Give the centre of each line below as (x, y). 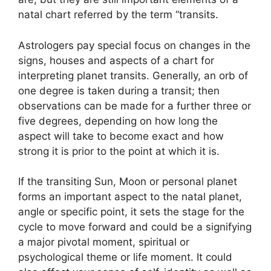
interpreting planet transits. (84, 75)
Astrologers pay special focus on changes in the (134, 45)
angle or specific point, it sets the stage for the (131, 212)
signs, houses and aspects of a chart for (116, 60)
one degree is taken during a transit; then (119, 90)
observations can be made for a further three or (135, 106)
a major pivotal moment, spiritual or (104, 242)
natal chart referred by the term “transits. (118, 15)
